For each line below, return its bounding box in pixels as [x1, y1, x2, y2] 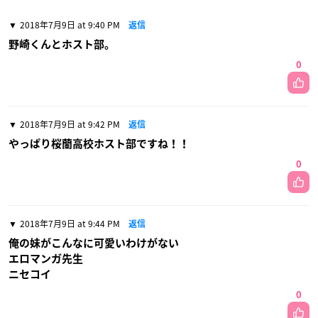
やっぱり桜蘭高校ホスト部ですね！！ [9, 138, 190, 149]
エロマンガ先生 [9, 253, 83, 264]
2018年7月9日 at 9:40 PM [20, 18, 120, 31]
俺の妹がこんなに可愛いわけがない [9, 237, 179, 248]
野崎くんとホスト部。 [9, 38, 115, 50]
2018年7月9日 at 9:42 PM [20, 117, 120, 131]
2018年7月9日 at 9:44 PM [20, 216, 120, 230]
